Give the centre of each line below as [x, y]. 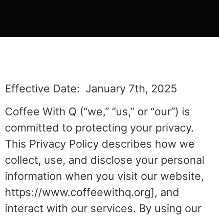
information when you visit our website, [104, 176]
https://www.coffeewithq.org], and [92, 192]
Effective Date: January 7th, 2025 [91, 88]
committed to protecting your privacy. [99, 128]
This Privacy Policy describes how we [100, 144]
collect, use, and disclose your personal [105, 160]
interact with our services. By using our [103, 208]
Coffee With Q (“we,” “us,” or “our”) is [98, 112]
